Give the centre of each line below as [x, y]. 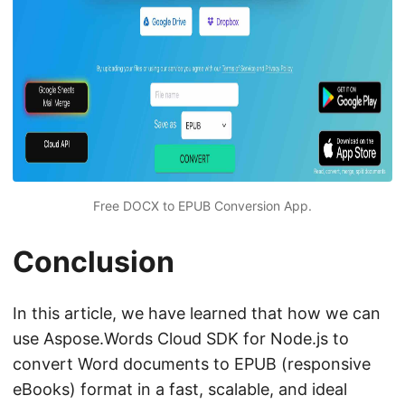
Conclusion [94, 261]
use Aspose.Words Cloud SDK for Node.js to [181, 338]
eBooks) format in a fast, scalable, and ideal [180, 389]
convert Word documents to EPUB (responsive [192, 363]
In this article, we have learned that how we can [197, 313]
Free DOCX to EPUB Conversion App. [202, 205]
